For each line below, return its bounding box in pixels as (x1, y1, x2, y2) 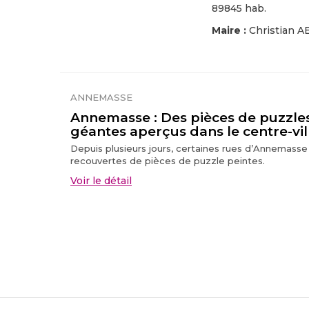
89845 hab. (212, 2, 266, 14)
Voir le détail (70, 175, 132, 187)
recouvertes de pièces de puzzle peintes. (70, 155, 265, 166)
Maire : (212, 24, 249, 37)
